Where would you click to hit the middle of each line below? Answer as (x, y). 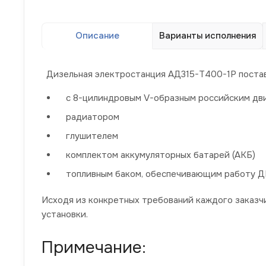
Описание (97, 35)
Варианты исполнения (208, 35)
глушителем (92, 136)
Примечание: (94, 247)
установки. (65, 214)
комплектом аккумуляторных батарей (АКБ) (161, 155)
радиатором (93, 117)
